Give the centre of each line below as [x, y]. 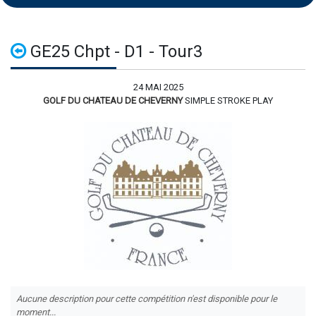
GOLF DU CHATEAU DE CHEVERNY [113, 100]
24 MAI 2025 [158, 87]
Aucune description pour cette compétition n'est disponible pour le [147, 298]
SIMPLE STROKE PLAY [229, 100]
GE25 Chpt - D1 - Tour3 [114, 51]
